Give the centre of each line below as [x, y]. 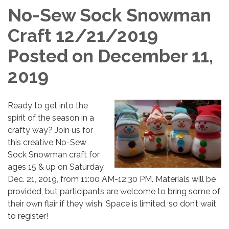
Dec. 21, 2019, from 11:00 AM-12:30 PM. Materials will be [112, 179]
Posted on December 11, [110, 56]
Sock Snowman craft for [54, 155]
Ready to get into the [48, 106]
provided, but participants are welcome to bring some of [114, 192]
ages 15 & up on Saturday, [56, 167]
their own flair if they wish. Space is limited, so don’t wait [112, 204]
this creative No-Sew [47, 143]
